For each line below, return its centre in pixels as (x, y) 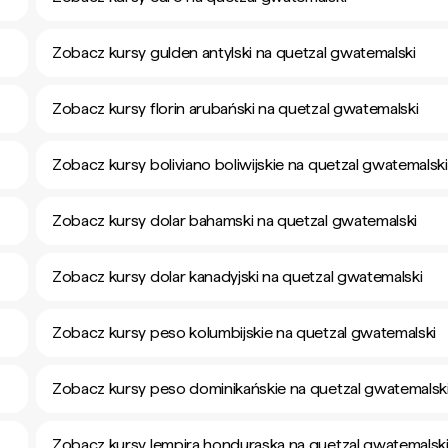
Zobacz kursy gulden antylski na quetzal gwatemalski (234, 52)
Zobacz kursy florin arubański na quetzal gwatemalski (235, 108)
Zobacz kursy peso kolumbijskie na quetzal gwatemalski (244, 332)
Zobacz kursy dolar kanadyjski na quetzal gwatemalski (237, 276)
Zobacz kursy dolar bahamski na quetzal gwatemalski (234, 220)
